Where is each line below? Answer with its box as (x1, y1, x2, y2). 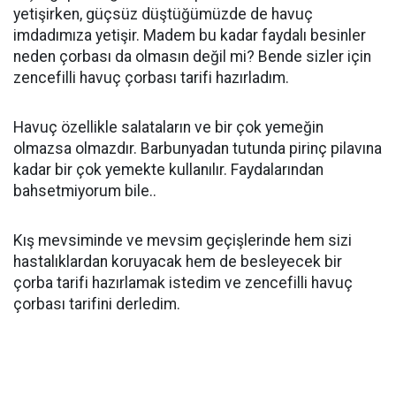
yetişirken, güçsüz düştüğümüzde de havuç (13, 5, 313, 23)
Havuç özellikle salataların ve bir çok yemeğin (13, 118, 324, 136)
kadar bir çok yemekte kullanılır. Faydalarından (13, 161, 324, 179)
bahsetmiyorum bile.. (13, 182, 160, 200)
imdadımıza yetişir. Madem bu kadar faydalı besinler (13, 27, 366, 44)
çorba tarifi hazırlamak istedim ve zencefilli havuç (13, 274, 353, 292)
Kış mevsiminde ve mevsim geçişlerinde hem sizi (13, 232, 352, 249)
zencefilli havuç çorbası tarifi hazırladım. (13, 69, 289, 87)
